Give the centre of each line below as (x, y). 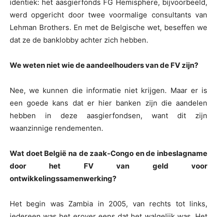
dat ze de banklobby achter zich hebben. (79, 40)
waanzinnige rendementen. (56, 128)
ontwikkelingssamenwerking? (63, 179)
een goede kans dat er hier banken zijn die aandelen (108, 103)
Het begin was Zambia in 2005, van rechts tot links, (108, 204)
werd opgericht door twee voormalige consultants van (108, 15)
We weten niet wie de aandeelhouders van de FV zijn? (104, 65)
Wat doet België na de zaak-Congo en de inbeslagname (108, 154)
